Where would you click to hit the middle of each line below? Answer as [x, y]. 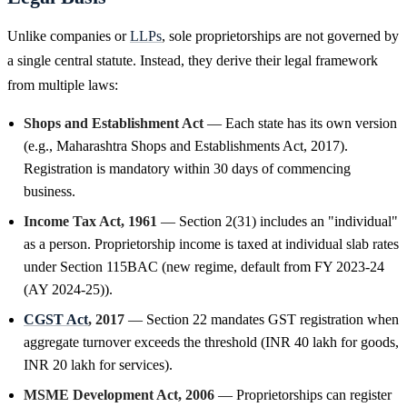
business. [50, 191]
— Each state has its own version [300, 123]
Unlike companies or [69, 35]
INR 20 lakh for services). [98, 364]
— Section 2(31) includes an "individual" [278, 221]
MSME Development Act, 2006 [119, 394]
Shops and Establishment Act [114, 123]
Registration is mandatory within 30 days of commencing [187, 168]
